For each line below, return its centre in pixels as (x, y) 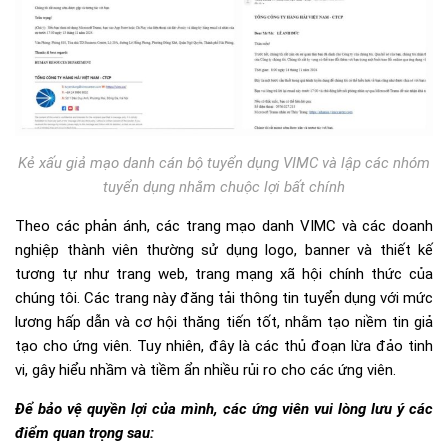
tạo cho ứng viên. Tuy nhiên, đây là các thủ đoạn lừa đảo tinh (224, 346)
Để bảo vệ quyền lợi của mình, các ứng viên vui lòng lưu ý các (224, 409)
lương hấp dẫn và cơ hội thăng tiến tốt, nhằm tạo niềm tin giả (224, 322)
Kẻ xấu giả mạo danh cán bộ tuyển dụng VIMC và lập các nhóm (224, 163)
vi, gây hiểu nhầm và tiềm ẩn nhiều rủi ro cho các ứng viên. (205, 370)
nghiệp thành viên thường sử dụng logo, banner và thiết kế (224, 250)
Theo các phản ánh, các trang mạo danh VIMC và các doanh (224, 226)
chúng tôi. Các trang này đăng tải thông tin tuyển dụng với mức (224, 298)
